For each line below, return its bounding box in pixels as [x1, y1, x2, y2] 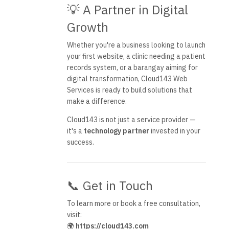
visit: [66, 210, 82, 220]
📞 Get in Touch [66, 177, 153, 194]
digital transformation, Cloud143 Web [66, 74, 188, 84]
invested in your [149, 126, 200, 136]
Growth [66, 19, 108, 36]
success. [66, 138, 94, 147]
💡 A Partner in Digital [66, 2, 188, 18]
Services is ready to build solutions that [66, 85, 192, 95]
